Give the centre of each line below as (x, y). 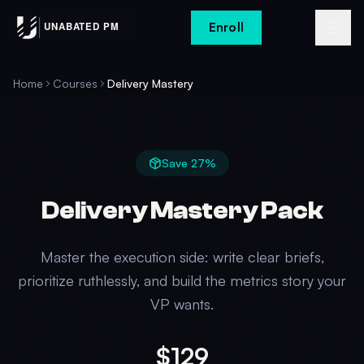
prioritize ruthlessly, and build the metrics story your (182, 280)
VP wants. (182, 304)
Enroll (226, 27)
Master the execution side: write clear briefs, (182, 257)
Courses (75, 83)
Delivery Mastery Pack (182, 211)
